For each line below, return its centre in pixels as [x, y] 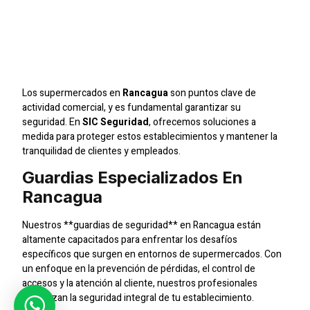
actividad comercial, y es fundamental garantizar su [132, 107]
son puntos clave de [212, 93]
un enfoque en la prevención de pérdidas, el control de [139, 268]
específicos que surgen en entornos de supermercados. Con [152, 254]
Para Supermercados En [154, 35]
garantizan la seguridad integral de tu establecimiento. [138, 298]
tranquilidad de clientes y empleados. [102, 151]
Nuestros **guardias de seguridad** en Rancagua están [142, 225]
